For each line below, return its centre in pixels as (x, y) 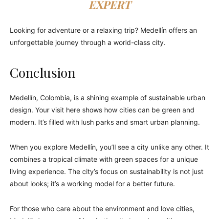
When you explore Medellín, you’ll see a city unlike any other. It (109, 147)
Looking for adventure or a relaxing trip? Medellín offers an (103, 30)
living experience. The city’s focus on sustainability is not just (107, 172)
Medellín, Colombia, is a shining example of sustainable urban (108, 98)
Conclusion (43, 73)
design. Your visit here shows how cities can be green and (102, 110)
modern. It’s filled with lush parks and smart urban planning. (105, 122)
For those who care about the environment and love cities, (102, 209)
